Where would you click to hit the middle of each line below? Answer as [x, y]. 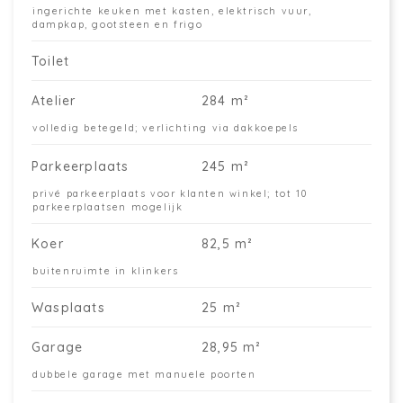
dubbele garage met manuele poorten [144, 374]
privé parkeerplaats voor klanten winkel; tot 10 [170, 193]
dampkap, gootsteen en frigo [118, 24]
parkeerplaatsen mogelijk [108, 207]
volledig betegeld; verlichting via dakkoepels [166, 128]
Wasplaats [68, 308]
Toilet [51, 61]
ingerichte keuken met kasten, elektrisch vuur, [172, 11]
